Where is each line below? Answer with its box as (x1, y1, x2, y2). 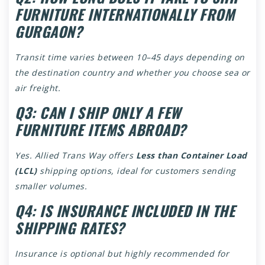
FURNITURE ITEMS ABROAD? (15, 119, 186, 140)
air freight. (15, 82, 60, 93)
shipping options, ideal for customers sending (37, 165, 236, 176)
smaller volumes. (15, 180, 87, 192)
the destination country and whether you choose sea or (15, 67, 250, 78)
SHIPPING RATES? (15, 217, 125, 238)
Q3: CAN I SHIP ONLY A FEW (15, 102, 181, 123)
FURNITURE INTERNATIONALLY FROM (15, 4, 234, 25)
